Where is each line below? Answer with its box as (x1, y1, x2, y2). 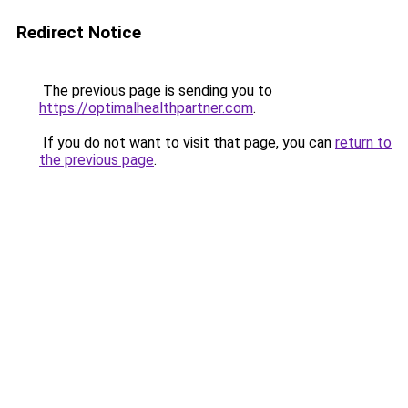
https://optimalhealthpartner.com (39, 99, 253, 117)
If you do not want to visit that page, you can (39, 134, 335, 151)
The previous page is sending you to (39, 82, 272, 99)
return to (335, 134, 392, 151)
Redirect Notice (16, 22, 141, 43)
